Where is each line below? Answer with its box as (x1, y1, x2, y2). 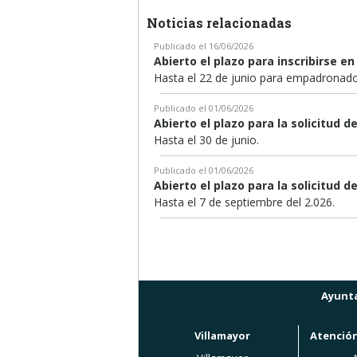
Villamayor (194, 328, 250, 343)
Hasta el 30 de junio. (154, 131, 259, 147)
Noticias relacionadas (147, 14, 292, 31)
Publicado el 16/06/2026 (154, 39, 253, 52)
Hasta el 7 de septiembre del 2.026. (154, 194, 335, 210)
